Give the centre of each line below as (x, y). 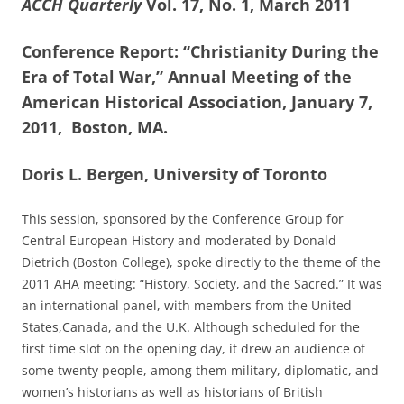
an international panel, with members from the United (187, 305)
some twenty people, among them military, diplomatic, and (200, 370)
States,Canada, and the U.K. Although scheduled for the (191, 327)
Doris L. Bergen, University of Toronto (174, 174)
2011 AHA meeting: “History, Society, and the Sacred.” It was (202, 284)
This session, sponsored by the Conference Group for (183, 219)
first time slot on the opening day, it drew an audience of (193, 349)
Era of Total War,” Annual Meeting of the (187, 77)
